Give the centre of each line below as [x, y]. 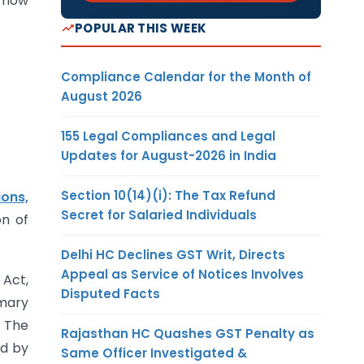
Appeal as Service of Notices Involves [182, 274]
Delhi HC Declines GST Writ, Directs [173, 254]
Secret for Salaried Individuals [159, 214]
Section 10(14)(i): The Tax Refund [168, 195]
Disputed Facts [110, 293]
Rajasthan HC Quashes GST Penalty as [188, 333]
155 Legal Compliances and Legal [168, 136]
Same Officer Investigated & [154, 353]
